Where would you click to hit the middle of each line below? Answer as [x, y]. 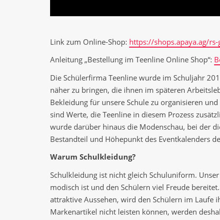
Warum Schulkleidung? [93, 157]
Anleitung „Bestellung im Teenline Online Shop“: [132, 60]
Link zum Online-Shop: [90, 41]
